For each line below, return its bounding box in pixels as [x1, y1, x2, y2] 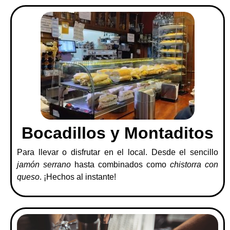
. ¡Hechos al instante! [40, 172, 116, 181]
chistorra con [170, 160, 218, 169]
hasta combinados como [71, 160, 170, 169]
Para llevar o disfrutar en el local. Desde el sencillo [17, 147, 218, 157]
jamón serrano [17, 160, 71, 169]
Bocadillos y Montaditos [22, 123, 214, 142]
